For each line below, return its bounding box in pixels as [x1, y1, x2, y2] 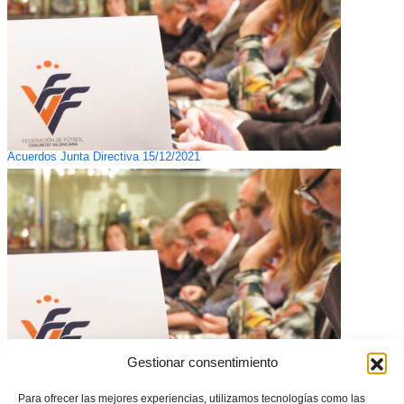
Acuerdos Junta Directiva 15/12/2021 [6, 151, 200, 164]
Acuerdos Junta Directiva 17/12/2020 [6, 385, 200, 399]
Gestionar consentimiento [126, 354, 278, 370]
